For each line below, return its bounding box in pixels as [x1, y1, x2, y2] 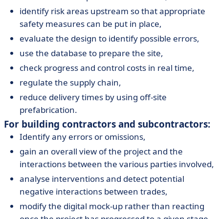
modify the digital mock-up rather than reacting [20, 200, 204, 212]
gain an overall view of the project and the [20, 146, 183, 157]
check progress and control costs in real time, [20, 62, 195, 73]
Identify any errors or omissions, [20, 131, 146, 142]
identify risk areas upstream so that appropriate [20, 5, 205, 17]
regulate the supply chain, [20, 77, 121, 88]
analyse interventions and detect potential [20, 173, 184, 184]
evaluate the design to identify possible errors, [20, 33, 199, 44]
